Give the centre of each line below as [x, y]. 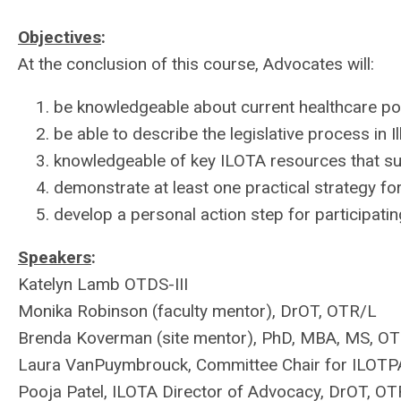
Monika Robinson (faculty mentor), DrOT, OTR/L [197, 311]
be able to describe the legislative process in [222, 134]
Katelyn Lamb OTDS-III [103, 284]
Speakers [55, 257]
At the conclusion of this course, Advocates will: [196, 64]
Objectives [60, 37]
